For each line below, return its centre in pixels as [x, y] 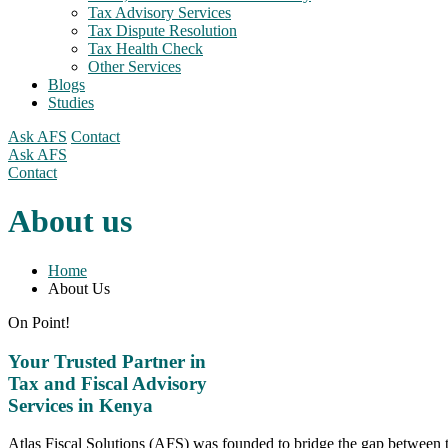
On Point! [39, 322]
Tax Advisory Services [159, 12]
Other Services [134, 66]
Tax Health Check [145, 48]
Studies [71, 102]
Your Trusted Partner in [107, 361]
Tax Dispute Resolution [162, 30]
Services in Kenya [80, 405]
